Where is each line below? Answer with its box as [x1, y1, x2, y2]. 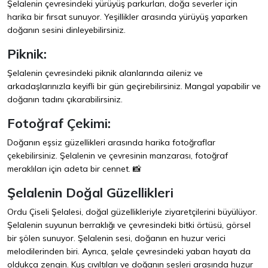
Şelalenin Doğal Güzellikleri [7, 184, 173, 201]
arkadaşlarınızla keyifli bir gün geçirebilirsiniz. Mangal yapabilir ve [7, 81, 261, 92]
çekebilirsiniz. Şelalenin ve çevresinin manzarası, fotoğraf [7, 150, 228, 162]
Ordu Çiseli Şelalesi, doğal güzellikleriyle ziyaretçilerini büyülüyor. [7, 206, 257, 218]
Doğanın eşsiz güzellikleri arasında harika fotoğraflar [7, 137, 215, 148]
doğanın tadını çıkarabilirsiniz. [7, 94, 123, 105]
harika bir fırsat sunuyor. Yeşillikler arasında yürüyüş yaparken [7, 11, 248, 23]
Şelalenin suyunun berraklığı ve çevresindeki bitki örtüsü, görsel [7, 220, 251, 231]
